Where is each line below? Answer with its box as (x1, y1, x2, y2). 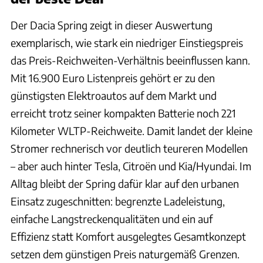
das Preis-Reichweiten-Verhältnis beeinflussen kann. (11, 53, 250, 67)
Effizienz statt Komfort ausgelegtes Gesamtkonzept (11, 229, 246, 243)
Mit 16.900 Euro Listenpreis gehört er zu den (11, 70, 215, 85)
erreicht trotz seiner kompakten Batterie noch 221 (11, 106, 236, 120)
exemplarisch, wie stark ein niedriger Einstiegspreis (11, 35, 243, 49)
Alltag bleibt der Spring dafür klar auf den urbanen (11, 176, 239, 190)
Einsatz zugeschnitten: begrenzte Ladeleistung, (11, 194, 225, 208)
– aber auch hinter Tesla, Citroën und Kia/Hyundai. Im (11, 159, 251, 173)
